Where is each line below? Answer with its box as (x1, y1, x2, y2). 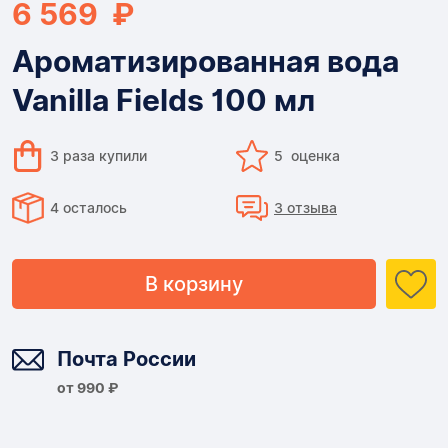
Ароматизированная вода (12, 43, 399, 79)
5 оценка (274, 148, 340, 164)
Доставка (11, 312, 160, 351)
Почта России (57, 347, 196, 371)
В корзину (145, 272, 243, 296)
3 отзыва (274, 200, 337, 216)
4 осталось (50, 200, 127, 216)
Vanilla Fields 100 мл (12, 82, 315, 118)
